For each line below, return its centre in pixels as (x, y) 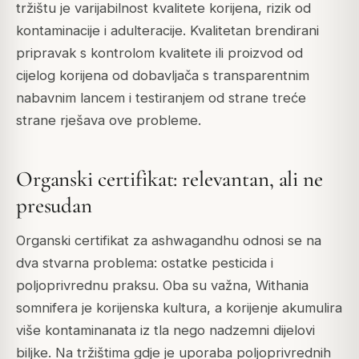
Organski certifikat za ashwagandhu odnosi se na (169, 241)
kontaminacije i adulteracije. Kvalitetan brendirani (167, 30)
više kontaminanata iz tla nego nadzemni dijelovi (165, 331)
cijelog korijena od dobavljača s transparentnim (163, 75)
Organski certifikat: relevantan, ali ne (169, 179)
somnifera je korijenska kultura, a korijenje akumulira (179, 308)
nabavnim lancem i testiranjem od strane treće (161, 97)
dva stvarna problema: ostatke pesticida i (145, 263)
